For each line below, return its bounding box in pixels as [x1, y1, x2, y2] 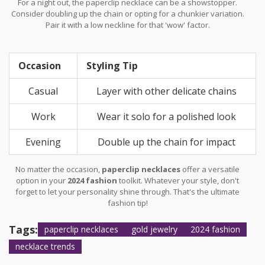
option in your [16, 174, 68, 186]
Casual [28, 84, 58, 98]
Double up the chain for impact [98, 135, 235, 148]
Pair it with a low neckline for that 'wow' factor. [45, 19, 210, 30]
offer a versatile [180, 163, 240, 174]
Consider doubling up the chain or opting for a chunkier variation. [11, 8, 244, 19]
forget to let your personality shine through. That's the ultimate [15, 186, 240, 197]
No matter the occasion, [15, 163, 102, 174]
